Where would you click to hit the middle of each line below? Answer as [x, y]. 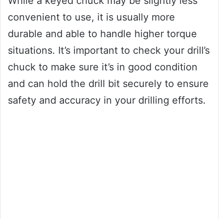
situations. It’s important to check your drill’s [109, 50]
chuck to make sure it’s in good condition [103, 67]
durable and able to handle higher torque [102, 33]
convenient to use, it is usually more [91, 17]
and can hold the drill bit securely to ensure [108, 83]
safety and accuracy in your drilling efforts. [107, 100]
